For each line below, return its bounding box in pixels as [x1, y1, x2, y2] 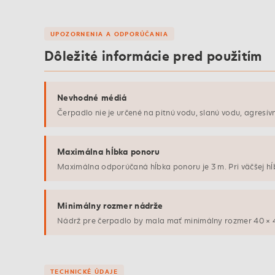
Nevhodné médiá [57, 90, 127, 104]
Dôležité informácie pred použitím [44, 45, 262, 65]
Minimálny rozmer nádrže [57, 198, 163, 212]
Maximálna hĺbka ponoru [57, 144, 160, 158]
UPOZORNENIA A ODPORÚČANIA [50, 29, 168, 39]
